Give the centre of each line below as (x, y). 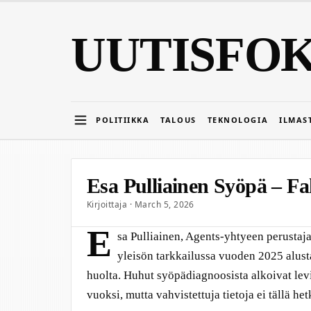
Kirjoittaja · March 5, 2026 (141, 204)
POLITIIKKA (123, 119)
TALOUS (178, 119)
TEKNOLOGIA (238, 119)
